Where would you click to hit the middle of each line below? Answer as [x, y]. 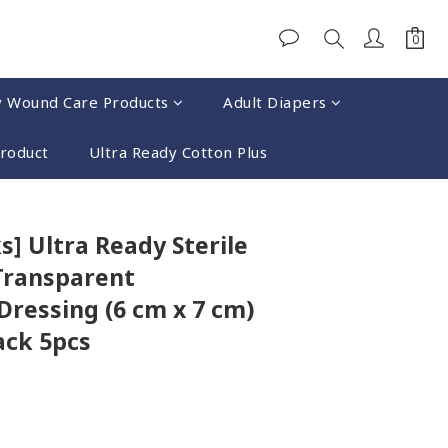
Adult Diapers [275, 102]
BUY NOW [301, 212]
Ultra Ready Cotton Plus [178, 152]
